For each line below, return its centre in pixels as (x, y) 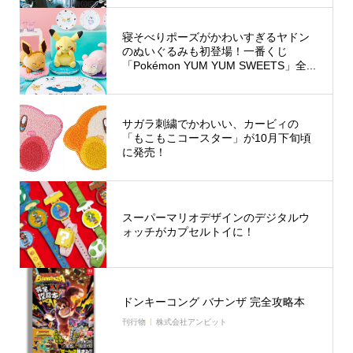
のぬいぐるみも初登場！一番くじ (204, 51)
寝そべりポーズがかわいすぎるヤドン (216, 37)
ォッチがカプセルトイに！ (188, 231)
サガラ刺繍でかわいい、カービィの (210, 123)
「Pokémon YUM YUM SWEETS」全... (219, 65)
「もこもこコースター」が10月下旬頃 (216, 137)
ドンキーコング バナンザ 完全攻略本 (213, 302)
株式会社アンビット (191, 322)
